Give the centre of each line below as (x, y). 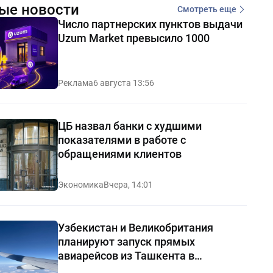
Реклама (75, 83)
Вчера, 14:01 (128, 184)
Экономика (80, 184)
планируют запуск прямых (126, 241)
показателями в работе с (122, 140)
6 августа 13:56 (123, 83)
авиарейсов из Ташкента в (126, 255)
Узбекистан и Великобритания (135, 227)
